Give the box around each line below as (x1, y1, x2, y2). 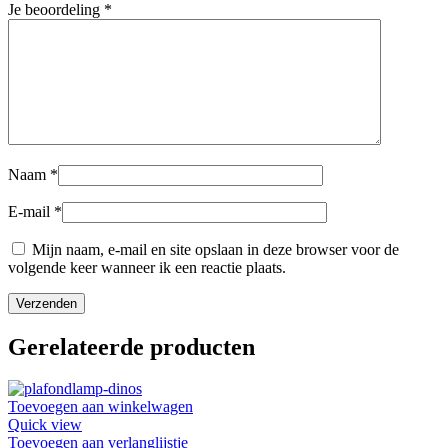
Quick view (8, 416, 82, 434)
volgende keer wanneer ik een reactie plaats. (8, 258, 286, 276)
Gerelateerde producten (8, 333, 255, 360)
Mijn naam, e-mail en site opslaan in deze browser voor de (32, 240, 399, 258)
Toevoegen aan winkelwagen (8, 398, 193, 416)
